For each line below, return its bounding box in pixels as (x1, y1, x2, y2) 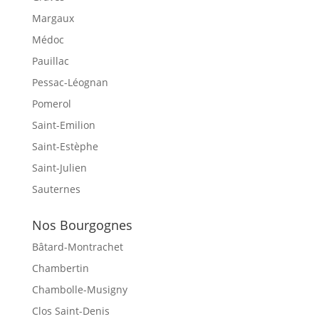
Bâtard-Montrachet (31, 240, 123, 254)
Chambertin (31, 261, 89, 276)
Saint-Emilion (31, 118, 95, 132)
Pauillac (31, 54, 69, 68)
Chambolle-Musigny (31, 283, 127, 297)
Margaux (31, 11, 74, 26)
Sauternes (31, 182, 80, 197)
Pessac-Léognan (31, 75, 108, 90)
